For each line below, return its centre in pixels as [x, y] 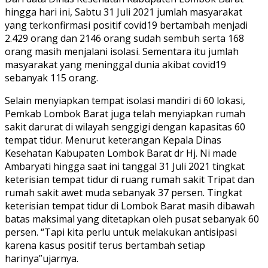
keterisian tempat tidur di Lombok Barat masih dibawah [130, 206]
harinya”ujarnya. [42, 259]
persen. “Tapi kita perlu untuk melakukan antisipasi [121, 232]
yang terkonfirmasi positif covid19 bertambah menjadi [126, 25]
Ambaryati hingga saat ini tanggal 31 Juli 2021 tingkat [125, 167]
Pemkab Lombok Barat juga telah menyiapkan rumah [125, 114]
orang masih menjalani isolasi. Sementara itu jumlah [122, 52]
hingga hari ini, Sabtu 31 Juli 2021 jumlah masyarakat [124, 12]
